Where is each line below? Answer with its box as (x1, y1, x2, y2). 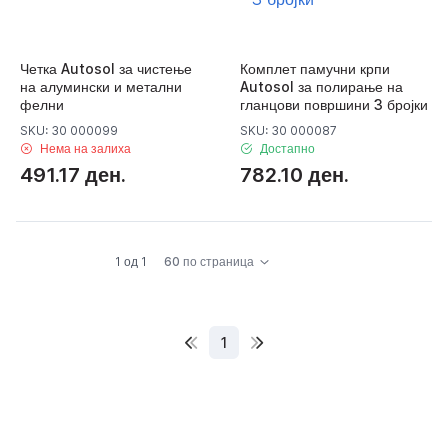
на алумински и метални (20, 77, 182, 95)
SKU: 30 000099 (20, 122, 118, 138)
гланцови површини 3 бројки (240, 95, 428, 113)
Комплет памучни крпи (240, 59, 390, 77)
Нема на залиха (40, 140, 131, 156)
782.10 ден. (240, 162, 349, 187)
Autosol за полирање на (240, 77, 403, 95)
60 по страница (164, 253, 255, 269)
